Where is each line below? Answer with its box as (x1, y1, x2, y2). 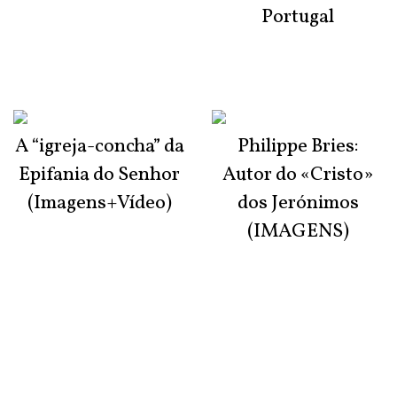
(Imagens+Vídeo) (27, 189, 172, 217)
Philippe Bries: (237, 132, 359, 160)
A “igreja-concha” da (14, 132, 184, 160)
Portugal (261, 3, 334, 31)
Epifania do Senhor (19, 160, 180, 189)
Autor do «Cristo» (222, 160, 373, 189)
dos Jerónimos (237, 189, 359, 217)
